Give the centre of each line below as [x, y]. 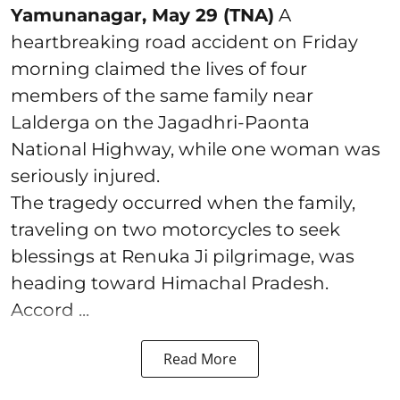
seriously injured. [85, 175]
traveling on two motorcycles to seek [175, 229]
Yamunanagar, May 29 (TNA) [142, 15]
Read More [200, 358]
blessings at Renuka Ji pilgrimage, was [183, 256]
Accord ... [50, 309]
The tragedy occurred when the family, [183, 202]
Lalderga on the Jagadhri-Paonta [160, 122]
